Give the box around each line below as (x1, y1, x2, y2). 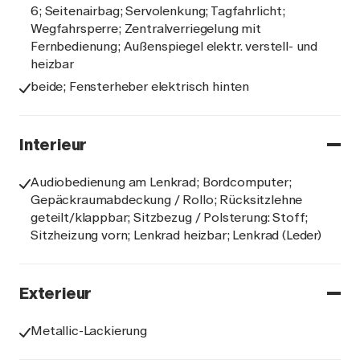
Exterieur (19, 284, 92, 303)
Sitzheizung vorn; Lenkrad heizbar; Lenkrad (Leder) (31, 227, 321, 243)
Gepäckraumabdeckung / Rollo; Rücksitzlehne (31, 192, 303, 207)
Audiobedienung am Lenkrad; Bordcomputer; (31, 174, 292, 190)
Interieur (19, 135, 88, 154)
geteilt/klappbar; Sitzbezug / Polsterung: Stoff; (31, 210, 309, 225)
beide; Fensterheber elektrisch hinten (31, 79, 250, 94)
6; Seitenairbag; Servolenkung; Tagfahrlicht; (31, 3, 285, 18)
